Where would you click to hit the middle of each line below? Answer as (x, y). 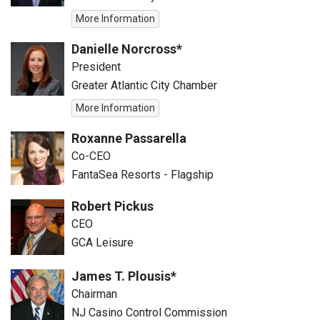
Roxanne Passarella (129, 138)
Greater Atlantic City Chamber (144, 85)
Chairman (94, 294)
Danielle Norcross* (127, 49)
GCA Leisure (102, 242)
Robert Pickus (112, 206)
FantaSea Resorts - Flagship (142, 175)
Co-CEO (91, 156)
